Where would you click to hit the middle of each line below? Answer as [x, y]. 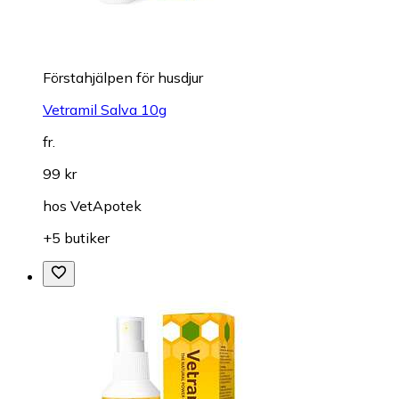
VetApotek [106, 205]
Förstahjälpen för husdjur [123, 77]
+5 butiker [76, 237]
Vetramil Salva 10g [105, 109]
